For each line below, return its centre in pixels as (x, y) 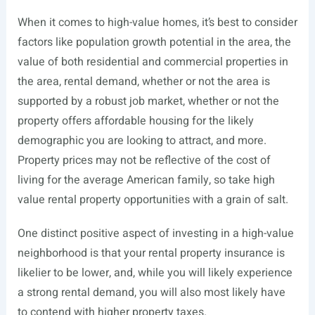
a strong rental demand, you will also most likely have (151, 293)
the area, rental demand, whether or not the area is (143, 82)
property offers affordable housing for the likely (135, 121)
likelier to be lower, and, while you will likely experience (155, 273)
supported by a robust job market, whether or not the (148, 102)
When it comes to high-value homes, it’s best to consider (157, 23)
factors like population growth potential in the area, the (154, 43)
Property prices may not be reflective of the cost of (144, 161)
